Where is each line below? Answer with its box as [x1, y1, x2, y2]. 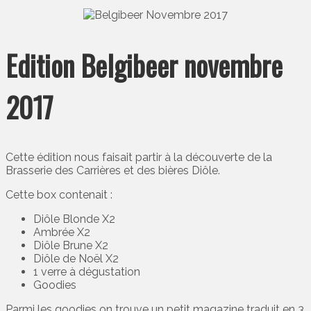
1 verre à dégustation [33, 265, 140, 279]
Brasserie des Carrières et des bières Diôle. [6, 164, 220, 178]
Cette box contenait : [6, 188, 112, 202]
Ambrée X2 [33, 226, 90, 239]
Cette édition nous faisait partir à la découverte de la [6, 151, 272, 165]
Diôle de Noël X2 [33, 252, 119, 266]
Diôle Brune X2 [33, 239, 108, 253]
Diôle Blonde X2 [33, 212, 115, 226]
